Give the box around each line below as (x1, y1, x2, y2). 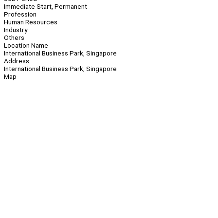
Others (4, 34, 24, 42)
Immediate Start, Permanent (4, 2, 87, 11)
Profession (4, 10, 36, 18)
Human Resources (4, 18, 57, 26)
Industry (4, 26, 27, 34)
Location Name (4, 41, 48, 50)
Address (4, 57, 29, 65)
